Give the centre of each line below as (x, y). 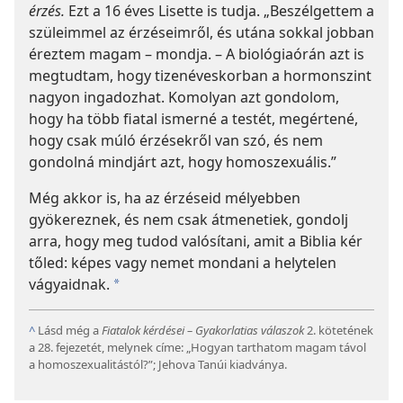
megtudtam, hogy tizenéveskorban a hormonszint (200, 76)
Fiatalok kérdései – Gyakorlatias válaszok (204, 331)
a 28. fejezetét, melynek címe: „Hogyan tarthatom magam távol (197, 348)
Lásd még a (70, 331)
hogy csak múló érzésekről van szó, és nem (176, 141)
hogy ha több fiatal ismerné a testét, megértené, (193, 119)
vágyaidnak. (69, 285)
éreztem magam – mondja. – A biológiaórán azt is (197, 54)
